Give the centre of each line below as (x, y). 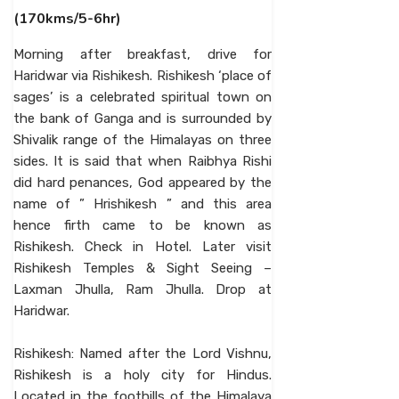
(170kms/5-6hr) (67, 19)
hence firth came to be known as (142, 225)
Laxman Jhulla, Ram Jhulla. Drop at (142, 289)
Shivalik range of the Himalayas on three (142, 140)
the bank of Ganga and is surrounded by (142, 118)
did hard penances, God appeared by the (142, 183)
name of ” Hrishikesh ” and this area (142, 204)
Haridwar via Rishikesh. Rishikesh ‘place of (142, 76)
